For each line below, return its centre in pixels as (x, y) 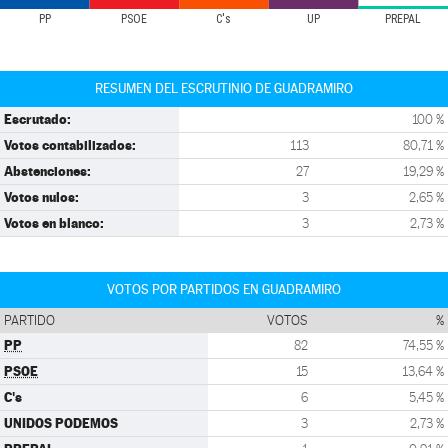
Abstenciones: (47, 171)
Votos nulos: (41, 197)
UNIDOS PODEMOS (61, 423)
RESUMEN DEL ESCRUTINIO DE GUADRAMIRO (224, 88)
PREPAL (403, 19)
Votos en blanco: (54, 223)
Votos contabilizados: (70, 145)
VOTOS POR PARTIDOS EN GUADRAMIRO (224, 289)
